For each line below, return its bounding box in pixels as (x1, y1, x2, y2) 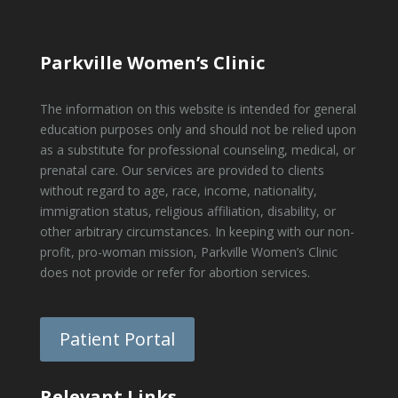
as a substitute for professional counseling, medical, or (39, 141, 355, 159)
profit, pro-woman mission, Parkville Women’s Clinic (39, 243, 338, 261)
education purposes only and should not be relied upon (39, 121, 356, 139)
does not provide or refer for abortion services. (39, 264, 310, 282)
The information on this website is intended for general (39, 100, 356, 118)
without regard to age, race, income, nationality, (39, 182, 317, 200)
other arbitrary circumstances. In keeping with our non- (39, 223, 354, 241)
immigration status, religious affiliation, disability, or (39, 203, 336, 220)
